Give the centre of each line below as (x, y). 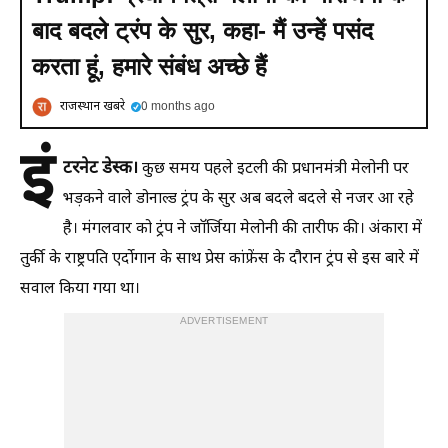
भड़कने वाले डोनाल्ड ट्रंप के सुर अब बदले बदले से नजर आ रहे (238, 199)
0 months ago (178, 107)
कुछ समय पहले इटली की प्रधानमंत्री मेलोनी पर (275, 169)
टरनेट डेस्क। (102, 169)
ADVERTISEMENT (224, 321)
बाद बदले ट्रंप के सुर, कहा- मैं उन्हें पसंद (202, 30)
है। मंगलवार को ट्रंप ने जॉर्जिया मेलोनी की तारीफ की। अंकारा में (242, 229)
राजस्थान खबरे (92, 107)
